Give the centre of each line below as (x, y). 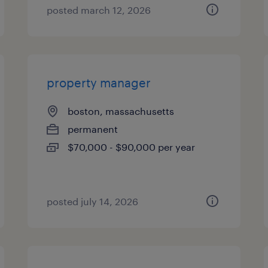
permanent (93, 129)
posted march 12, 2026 (99, 10)
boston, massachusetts (121, 111)
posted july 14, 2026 (93, 201)
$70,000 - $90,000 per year (132, 147)
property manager (99, 83)
